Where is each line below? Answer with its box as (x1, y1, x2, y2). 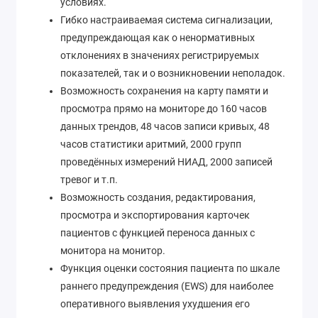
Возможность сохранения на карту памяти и (60, 84, 268, 97)
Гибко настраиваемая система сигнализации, (60, 13, 273, 26)
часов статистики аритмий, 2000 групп (60, 138, 241, 150)
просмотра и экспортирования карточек (60, 209, 250, 221)
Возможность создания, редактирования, (60, 191, 256, 203)
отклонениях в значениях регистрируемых (60, 49, 259, 61)
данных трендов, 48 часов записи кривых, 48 (60, 120, 270, 132)
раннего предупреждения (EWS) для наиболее (60, 280, 273, 292)
